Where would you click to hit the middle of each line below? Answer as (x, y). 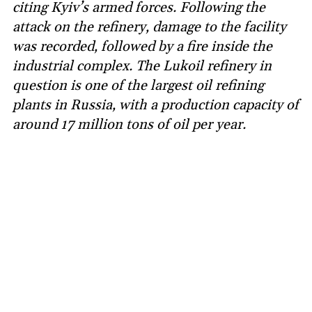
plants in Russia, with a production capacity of (156, 106)
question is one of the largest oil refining (138, 86)
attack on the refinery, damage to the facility (149, 28)
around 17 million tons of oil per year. (129, 125)
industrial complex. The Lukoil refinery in (142, 67)
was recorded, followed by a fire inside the (142, 47)
